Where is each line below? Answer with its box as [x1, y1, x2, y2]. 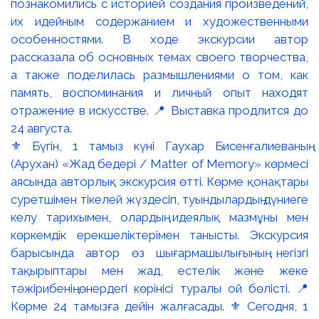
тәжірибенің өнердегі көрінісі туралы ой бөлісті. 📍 [11, 281, 308, 296]
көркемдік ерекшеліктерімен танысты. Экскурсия [11, 228, 308, 243]
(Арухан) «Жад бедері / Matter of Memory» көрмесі [11, 157, 308, 172]
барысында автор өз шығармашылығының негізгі [11, 246, 308, 261]
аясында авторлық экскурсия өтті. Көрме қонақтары [11, 174, 308, 189]
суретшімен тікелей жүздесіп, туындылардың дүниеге [11, 192, 308, 207]
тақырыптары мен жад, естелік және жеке [11, 263, 308, 278]
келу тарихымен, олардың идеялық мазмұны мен [11, 210, 308, 225]
